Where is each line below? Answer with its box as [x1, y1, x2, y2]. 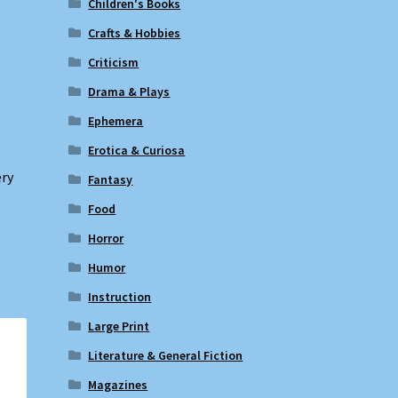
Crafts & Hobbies [88, 24, 181, 41]
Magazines [88, 376, 148, 393]
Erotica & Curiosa [88, 141, 186, 158]
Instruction [88, 288, 152, 305]
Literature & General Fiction [88, 346, 243, 363]
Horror [88, 229, 124, 246]
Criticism [88, 53, 139, 70]
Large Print [88, 317, 150, 334]
